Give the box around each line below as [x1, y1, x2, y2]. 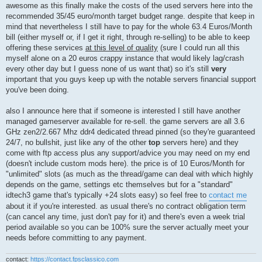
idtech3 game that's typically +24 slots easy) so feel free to [6, 190, 209, 199]
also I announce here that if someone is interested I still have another [6, 106, 240, 115]
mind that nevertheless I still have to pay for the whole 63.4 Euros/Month [6, 22, 252, 31]
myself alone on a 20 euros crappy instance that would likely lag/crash [6, 53, 244, 63]
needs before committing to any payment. [6, 233, 147, 242]
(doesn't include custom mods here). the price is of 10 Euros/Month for [6, 158, 244, 168]
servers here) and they [160, 137, 239, 147]
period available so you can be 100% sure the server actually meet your [6, 222, 249, 232]
